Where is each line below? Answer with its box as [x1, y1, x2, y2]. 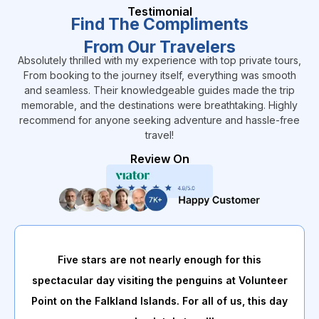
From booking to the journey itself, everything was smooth [23, 69, 296, 82]
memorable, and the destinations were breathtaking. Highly [21, 99, 298, 112]
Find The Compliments [70, 14, 249, 35]
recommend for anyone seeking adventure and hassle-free [19, 114, 300, 127]
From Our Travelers [83, 37, 236, 58]
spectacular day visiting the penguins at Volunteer [31, 274, 288, 287]
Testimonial [127, 4, 192, 19]
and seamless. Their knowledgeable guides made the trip [24, 84, 295, 97]
